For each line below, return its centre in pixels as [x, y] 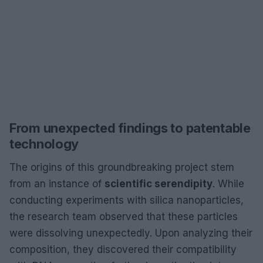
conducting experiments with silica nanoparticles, [127, 200]
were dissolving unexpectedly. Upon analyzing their [131, 233]
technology [44, 144]
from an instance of [57, 183]
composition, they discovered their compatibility [123, 249]
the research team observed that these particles [124, 216]
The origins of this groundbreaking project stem [122, 167]
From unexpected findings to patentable [130, 128]
